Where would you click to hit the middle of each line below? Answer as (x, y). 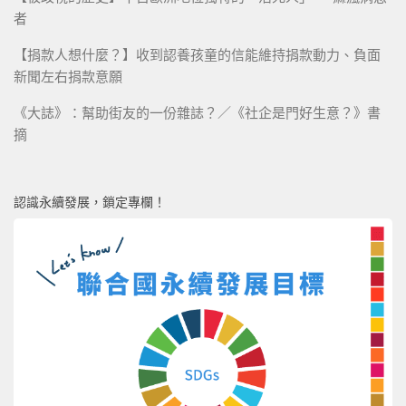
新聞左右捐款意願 (68, 77)
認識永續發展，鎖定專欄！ (90, 203)
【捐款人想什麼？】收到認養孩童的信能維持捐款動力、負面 (197, 55)
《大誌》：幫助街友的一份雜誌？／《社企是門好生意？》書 (197, 113)
